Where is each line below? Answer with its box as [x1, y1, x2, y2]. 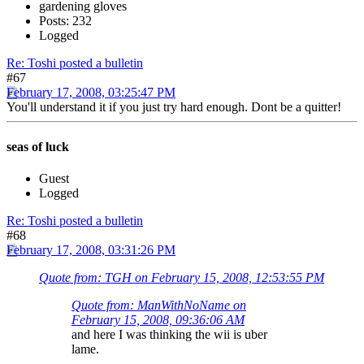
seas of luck [6, 140, 69, 154]
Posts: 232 [39, 13, 92, 28]
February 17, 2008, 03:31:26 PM [6, 243, 175, 258]
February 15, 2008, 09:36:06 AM [71, 313, 245, 327]
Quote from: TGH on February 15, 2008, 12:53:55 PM [39, 271, 324, 285]
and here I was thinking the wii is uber [71, 327, 267, 342]
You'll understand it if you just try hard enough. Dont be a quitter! [6, 99, 341, 114]
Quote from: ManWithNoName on [71, 298, 246, 313]
